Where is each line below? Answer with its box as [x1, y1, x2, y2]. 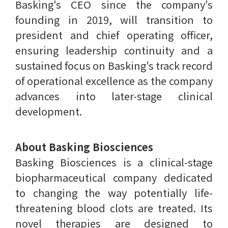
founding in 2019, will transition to [15, 12, 213, 27]
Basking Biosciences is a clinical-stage [15, 155, 213, 169]
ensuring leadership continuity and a [15, 43, 213, 58]
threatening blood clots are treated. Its [15, 201, 213, 215]
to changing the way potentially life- [15, 185, 213, 200]
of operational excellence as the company [15, 73, 213, 88]
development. [15, 104, 82, 119]
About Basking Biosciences [15, 139, 153, 154]
